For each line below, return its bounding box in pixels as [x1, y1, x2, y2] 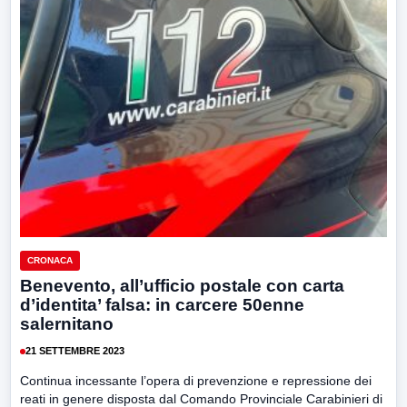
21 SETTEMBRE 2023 [25, 345, 124, 357]
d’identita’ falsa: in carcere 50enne [20, 294, 304, 314]
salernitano [20, 313, 114, 333]
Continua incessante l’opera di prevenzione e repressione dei [20, 372, 372, 388]
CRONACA [27, 254, 73, 265]
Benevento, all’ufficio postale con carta [20, 275, 344, 295]
